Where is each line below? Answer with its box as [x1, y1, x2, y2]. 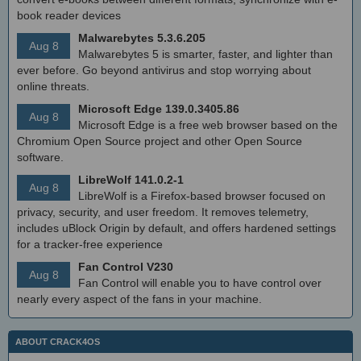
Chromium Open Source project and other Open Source [17, 134, 302, 147]
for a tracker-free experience [17, 237, 163, 251]
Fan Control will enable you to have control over [78, 276, 322, 289]
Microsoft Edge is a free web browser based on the [78, 118, 338, 131]
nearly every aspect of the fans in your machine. [17, 292, 262, 305]
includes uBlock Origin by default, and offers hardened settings [17, 221, 336, 234]
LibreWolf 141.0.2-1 [78, 172, 184, 186]
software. [17, 150, 64, 164]
